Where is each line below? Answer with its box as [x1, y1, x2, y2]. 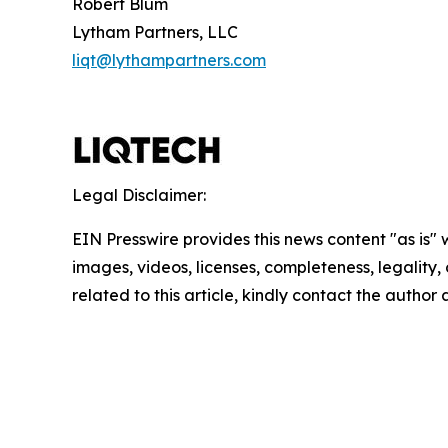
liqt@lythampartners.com [72, 50, 266, 70]
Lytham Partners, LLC [72, 22, 238, 42]
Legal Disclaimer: [72, 185, 206, 205]
